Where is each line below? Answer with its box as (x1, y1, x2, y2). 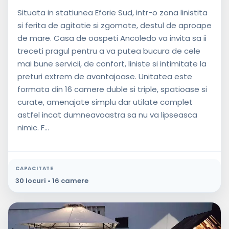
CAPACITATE (15, 165, 54, 173)
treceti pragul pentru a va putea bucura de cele (17, 45, 200, 57)
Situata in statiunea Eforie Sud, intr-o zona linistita (17, 7, 208, 18)
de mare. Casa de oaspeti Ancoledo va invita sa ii (17, 33, 207, 44)
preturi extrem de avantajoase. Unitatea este (17, 71, 192, 82)
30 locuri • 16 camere (15, 176, 88, 186)
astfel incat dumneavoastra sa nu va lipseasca (17, 109, 197, 121)
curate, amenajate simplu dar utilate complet (17, 97, 193, 108)
